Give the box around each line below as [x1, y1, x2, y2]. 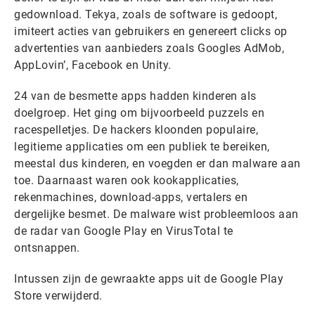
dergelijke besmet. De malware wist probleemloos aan [14, 207, 299, 221]
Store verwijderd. [14, 289, 103, 302]
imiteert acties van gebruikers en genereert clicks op [14, 25, 288, 38]
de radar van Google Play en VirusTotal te [14, 224, 233, 238]
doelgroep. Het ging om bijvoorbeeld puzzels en [14, 106, 264, 120]
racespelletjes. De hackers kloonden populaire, [14, 123, 258, 136]
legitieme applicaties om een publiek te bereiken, [14, 140, 270, 153]
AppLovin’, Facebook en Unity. [14, 58, 172, 72]
